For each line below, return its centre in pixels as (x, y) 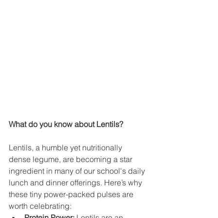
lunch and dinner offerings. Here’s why (76, 183)
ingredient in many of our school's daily (78, 171)
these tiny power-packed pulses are (72, 194)
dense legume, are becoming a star (72, 159)
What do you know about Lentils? (66, 124)
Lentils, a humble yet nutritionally (66, 148)
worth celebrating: (40, 206)
